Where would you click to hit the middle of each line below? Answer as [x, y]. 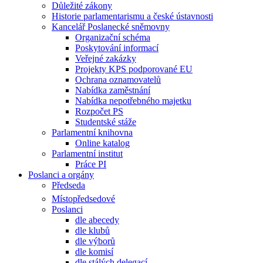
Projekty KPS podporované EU [134, 69]
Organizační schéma [113, 37]
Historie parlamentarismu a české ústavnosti [132, 16]
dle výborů [95, 241]
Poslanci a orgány [61, 174]
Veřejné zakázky [106, 58]
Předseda [68, 185]
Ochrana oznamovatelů [118, 79]
